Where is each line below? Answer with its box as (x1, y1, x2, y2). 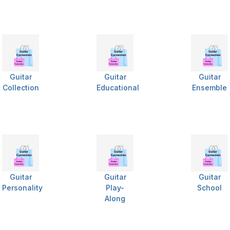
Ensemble (192, 83, 227, 92)
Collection (2, 83, 39, 92)
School (197, 183, 222, 193)
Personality (2, 183, 43, 193)
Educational (97, 83, 139, 92)
